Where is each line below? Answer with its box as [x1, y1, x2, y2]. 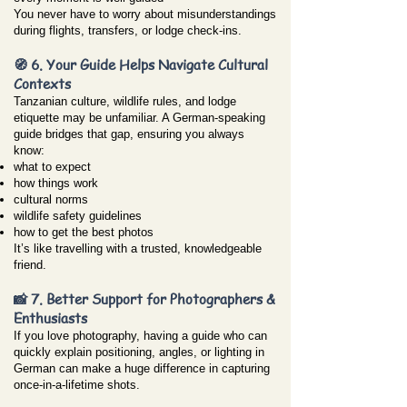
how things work [14, 176, 98, 190]
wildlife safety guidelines [14, 209, 142, 223]
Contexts [14, 74, 71, 93]
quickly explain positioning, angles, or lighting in [14, 345, 264, 359]
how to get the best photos [14, 225, 154, 239]
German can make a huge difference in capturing [14, 362, 270, 375]
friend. [14, 258, 46, 272]
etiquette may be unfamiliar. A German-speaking [14, 111, 265, 124]
